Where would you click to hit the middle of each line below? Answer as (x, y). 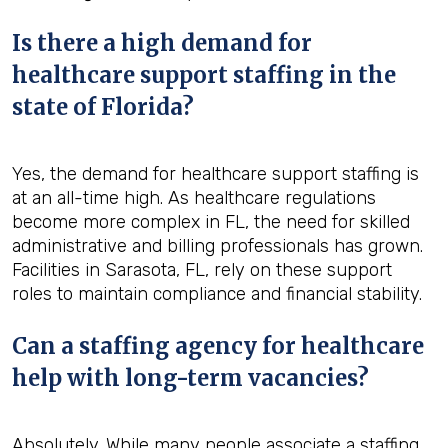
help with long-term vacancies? (190, 378)
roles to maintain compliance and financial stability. (217, 294)
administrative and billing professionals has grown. (217, 246)
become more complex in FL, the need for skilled (211, 222)
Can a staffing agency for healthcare (218, 346)
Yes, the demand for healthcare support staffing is (215, 174)
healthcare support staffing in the (204, 75)
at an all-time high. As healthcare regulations (194, 198)
